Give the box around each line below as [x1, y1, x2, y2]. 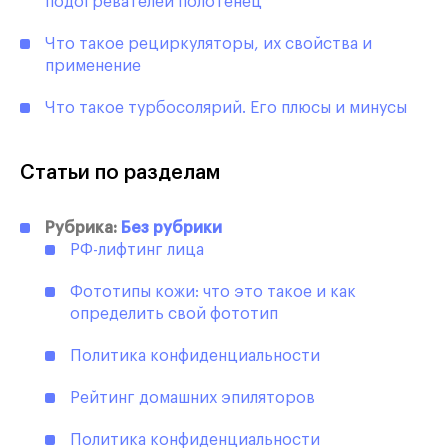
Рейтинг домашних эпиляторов [70, 390, 315, 407]
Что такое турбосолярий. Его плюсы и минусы [45, 100, 407, 117]
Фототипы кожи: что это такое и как [70, 284, 356, 301]
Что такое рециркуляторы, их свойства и [45, 36, 372, 53]
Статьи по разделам [20, 163, 220, 184]
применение [45, 58, 141, 75]
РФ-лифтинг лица [70, 242, 204, 259]
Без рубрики [121, 220, 222, 237]
